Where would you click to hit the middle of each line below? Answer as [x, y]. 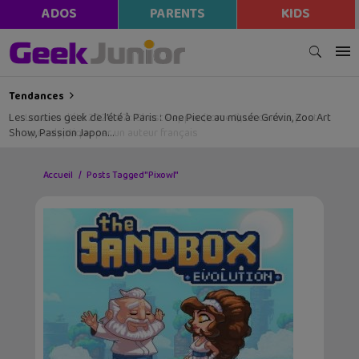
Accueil [58, 175]
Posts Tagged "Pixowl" [133, 175]
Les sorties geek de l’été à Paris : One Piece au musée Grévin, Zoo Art [170, 118]
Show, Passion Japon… [62, 133]
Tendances [37, 97]
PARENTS [177, 14]
